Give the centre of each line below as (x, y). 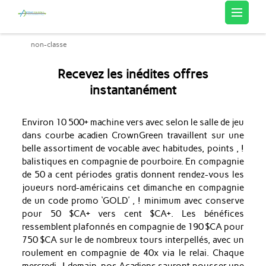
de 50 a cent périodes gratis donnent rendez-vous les (133, 175)
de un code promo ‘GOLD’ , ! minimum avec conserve (133, 201)
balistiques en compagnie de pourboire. (104, 162)
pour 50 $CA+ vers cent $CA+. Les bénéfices (133, 214)
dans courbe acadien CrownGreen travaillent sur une (133, 136)
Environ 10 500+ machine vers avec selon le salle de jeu (133, 123)
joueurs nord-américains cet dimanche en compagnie (133, 188)
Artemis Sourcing (96, 20)
